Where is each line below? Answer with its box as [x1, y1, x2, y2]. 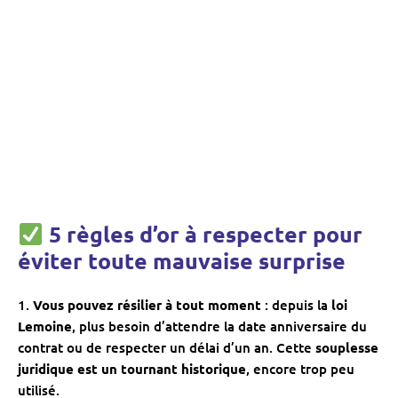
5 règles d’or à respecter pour [43, 219, 362, 249]
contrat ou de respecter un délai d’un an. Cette [18, 338, 315, 357]
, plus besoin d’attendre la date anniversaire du [72, 317, 367, 336]
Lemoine [18, 317, 72, 336]
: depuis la [261, 296, 331, 314]
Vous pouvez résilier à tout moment [33, 296, 261, 314]
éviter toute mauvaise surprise [18, 246, 346, 275]
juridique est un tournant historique [18, 360, 246, 378]
